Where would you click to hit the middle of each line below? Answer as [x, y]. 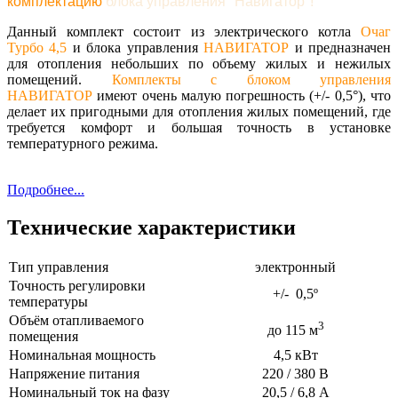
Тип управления [59, 267]
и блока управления [135, 47]
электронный [295, 267]
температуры [50, 301]
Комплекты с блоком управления [251, 79]
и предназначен [340, 47]
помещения [44, 336]
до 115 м [292, 330]
